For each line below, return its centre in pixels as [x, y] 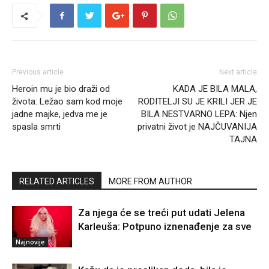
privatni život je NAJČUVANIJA [197, 127]
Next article [238, 72]
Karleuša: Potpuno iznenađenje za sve [165, 227]
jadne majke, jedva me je [60, 114]
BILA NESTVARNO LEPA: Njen [199, 114]
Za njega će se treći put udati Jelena [162, 213]
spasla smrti [36, 127]
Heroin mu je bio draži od [61, 89]
